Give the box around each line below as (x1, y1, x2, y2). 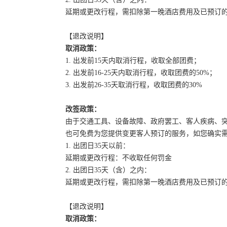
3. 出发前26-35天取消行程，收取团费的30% (65, 81, 202, 89)
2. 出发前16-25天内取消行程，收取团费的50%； (65, 69, 216, 77)
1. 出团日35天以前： (65, 142, 130, 149)
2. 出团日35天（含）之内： (65, 166, 153, 174)
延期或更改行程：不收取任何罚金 (65, 154, 172, 162)
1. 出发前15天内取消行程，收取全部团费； (65, 57, 201, 64)
